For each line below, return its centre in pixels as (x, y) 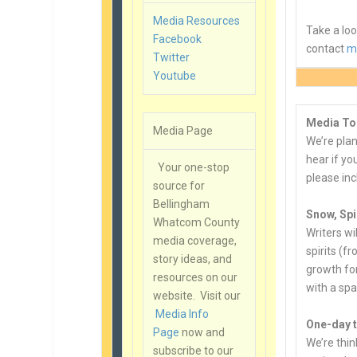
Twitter (172, 57)
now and (202, 333)
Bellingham (182, 204)
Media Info (182, 314)
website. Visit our (197, 296)
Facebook (178, 39)
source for (179, 186)
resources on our (196, 278)
